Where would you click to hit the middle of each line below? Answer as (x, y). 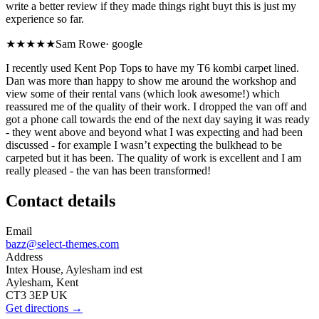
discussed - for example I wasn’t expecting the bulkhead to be (144, 145)
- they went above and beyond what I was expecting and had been (154, 132)
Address (24, 256)
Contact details (61, 200)
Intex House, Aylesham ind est (74, 269)
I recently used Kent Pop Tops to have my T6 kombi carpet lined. (152, 68)
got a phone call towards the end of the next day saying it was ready (158, 120)
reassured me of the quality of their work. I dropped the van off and (156, 107)
